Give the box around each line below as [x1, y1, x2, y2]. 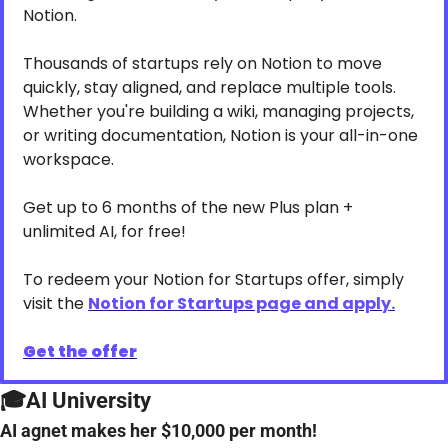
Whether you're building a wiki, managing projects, [23, 100, 414, 124]
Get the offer [23, 340, 137, 364]
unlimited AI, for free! [23, 220, 186, 244]
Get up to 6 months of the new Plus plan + [23, 196, 353, 220]
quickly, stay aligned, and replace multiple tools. [23, 76, 396, 100]
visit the [23, 292, 88, 316]
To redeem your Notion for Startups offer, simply [23, 268, 404, 292]
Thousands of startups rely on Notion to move [23, 52, 382, 76]
